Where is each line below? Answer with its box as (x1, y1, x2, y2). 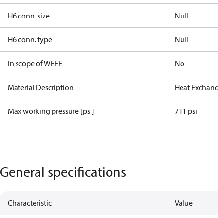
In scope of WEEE (8, 58, 62, 68)
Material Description (8, 82, 73, 92)
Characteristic (8, 198, 52, 208)
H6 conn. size (8, 11, 50, 20)
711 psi (175, 106, 198, 116)
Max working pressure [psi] (8, 106, 94, 116)
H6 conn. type (8, 35, 52, 44)
